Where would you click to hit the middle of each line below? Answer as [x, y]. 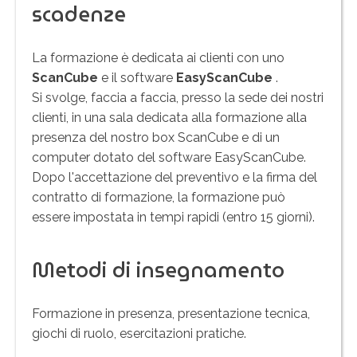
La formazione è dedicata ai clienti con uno [158, 57]
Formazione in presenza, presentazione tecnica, [171, 313]
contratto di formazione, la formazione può [159, 197]
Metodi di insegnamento [158, 270]
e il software [139, 77]
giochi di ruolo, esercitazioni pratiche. [139, 333]
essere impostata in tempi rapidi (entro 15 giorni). [173, 217]
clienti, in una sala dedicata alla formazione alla [169, 117]
